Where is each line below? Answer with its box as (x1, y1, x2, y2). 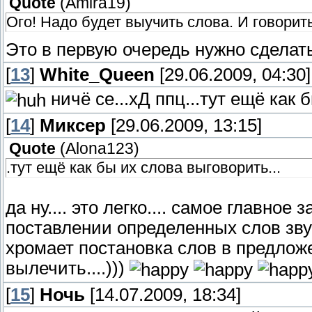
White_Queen (40, 65, 155, 85)
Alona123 (65, 140, 134, 158)
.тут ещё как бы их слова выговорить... (6, 159, 281, 177)
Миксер (40, 116, 106, 136)
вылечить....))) (6, 258, 130, 279)
